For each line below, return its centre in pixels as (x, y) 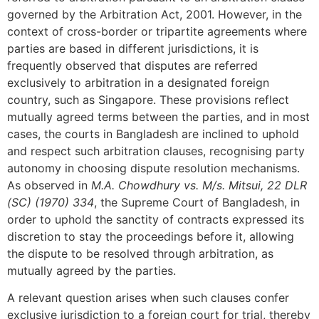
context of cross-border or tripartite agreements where (157, 31)
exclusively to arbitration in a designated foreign (138, 82)
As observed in (49, 185)
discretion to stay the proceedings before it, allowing (151, 236)
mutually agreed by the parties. (91, 270)
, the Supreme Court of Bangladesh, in (197, 202)
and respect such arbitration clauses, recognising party (156, 151)
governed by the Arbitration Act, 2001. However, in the (155, 14)
